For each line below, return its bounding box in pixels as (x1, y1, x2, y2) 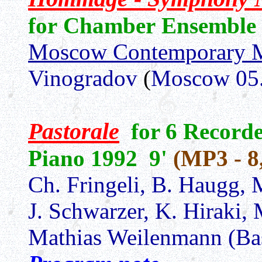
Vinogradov (28, 65, 137, 91)
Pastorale (28, 118, 119, 144)
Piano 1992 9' (28, 146, 173, 171)
